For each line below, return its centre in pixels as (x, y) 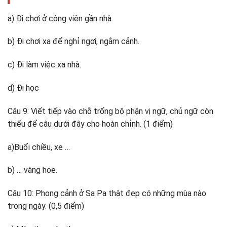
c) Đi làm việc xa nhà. (44, 65)
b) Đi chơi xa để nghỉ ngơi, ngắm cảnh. (73, 42)
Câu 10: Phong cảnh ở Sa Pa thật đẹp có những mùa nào (107, 194)
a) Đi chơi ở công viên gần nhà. (60, 18)
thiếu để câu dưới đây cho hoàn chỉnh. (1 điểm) (90, 124)
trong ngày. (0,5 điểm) (46, 206)
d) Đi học (23, 88)
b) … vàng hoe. (32, 170)
